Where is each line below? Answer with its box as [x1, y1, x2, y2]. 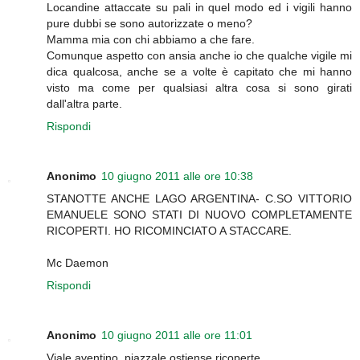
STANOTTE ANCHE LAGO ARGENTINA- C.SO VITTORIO [47, 192, 352, 206]
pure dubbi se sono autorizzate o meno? [47, 17, 252, 31]
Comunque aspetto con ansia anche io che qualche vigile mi [47, 49, 352, 63]
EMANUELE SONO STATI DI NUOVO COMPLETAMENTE [47, 208, 352, 222]
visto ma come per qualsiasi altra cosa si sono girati [47, 81, 352, 95]
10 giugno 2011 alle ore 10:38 [101, 170, 253, 183]
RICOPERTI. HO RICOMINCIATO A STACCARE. [47, 224, 292, 238]
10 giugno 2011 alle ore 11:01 [101, 329, 252, 342]
